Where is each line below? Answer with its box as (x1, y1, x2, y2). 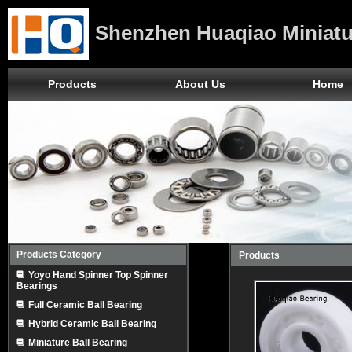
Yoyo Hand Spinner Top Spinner (28, 269, 168, 280)
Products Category (16, 249, 101, 260)
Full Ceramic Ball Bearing (28, 299, 142, 310)
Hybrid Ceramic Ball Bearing (28, 318, 156, 329)
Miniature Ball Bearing (28, 337, 127, 348)
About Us (174, 78, 225, 90)
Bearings (16, 280, 57, 291)
